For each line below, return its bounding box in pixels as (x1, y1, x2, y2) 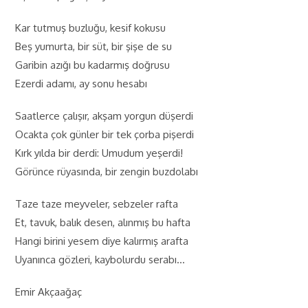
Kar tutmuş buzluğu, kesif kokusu (15, 21, 166, 34)
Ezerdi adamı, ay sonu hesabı (15, 77, 148, 90)
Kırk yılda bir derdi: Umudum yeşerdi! (15, 146, 184, 159)
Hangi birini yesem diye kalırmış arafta (15, 234, 189, 247)
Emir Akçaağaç (15, 285, 82, 298)
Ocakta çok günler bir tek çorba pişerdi (15, 128, 195, 141)
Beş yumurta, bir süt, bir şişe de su (15, 40, 173, 53)
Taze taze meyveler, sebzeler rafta (15, 197, 179, 210)
